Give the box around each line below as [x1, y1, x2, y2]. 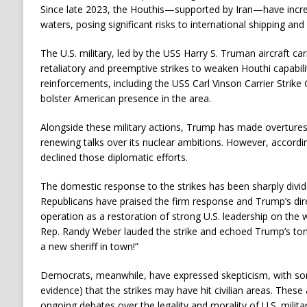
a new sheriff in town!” [40, 240, 138, 254]
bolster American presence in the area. [40, 92, 211, 106]
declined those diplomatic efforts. [40, 151, 188, 164]
